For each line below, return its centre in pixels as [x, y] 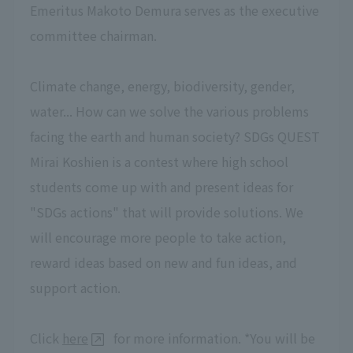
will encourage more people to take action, [158, 237]
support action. [75, 287]
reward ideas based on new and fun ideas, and [163, 262]
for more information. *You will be [212, 338]
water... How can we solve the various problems [169, 111]
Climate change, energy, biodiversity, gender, [162, 85]
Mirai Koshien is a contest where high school [159, 161]
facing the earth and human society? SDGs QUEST [175, 136]
